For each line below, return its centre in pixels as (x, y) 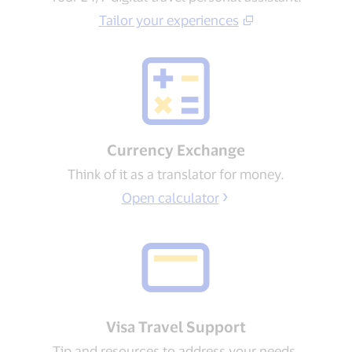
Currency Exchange (176, 149)
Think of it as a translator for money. (176, 173)
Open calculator (170, 197)
